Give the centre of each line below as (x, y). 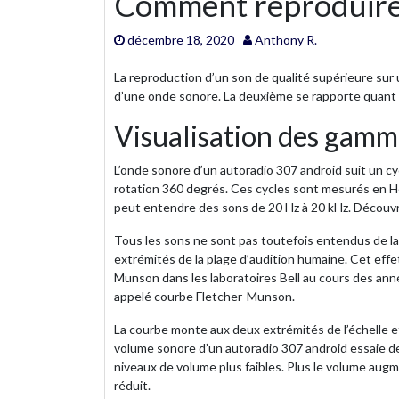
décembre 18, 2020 (181, 39)
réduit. (132, 385)
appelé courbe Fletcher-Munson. (204, 296)
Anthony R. (285, 39)
